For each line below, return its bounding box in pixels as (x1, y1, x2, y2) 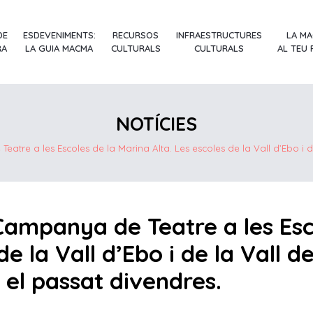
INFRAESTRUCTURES (175, 29, 262, 41)
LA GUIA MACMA (25, 43, 94, 54)
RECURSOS (112, 29, 159, 41)
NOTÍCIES (116, 112, 197, 136)
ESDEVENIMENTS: (22, 29, 96, 41)
